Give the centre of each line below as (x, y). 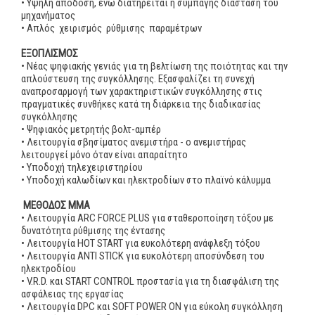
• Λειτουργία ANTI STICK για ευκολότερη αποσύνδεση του (143, 256)
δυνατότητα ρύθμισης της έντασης (93, 231)
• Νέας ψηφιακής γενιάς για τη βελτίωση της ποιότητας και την (154, 66)
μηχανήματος (48, 16)
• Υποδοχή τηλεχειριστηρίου (82, 168)
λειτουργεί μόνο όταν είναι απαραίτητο (104, 155)
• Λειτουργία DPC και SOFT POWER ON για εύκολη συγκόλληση (152, 307)
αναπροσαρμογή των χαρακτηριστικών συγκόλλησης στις (142, 92)
